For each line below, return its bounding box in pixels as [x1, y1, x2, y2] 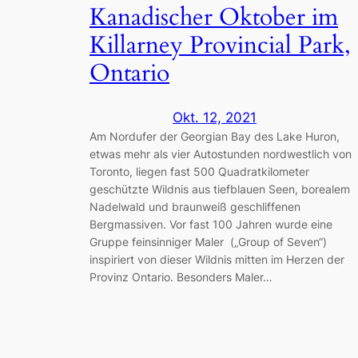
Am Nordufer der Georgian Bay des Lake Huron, [89, 129, 340, 144]
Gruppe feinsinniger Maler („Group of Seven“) [89, 235, 327, 249]
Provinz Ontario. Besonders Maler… [89, 270, 272, 284]
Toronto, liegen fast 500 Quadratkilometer [89, 165, 309, 179]
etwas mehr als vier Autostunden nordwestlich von [89, 147, 352, 161]
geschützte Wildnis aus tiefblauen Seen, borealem [89, 182, 350, 197]
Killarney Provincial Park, [89, 29, 351, 62]
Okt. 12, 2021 [173, 109, 257, 126]
